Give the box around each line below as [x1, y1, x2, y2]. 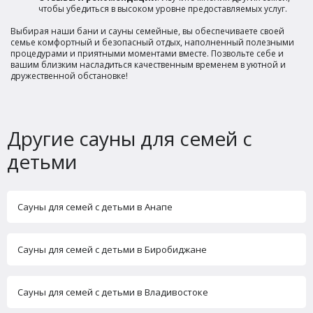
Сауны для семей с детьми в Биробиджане [17, 243, 207, 256]
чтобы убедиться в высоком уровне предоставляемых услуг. [38, 2, 287, 15]
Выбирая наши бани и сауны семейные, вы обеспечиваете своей [10, 24, 284, 37]
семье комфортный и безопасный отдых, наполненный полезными [10, 36, 294, 48]
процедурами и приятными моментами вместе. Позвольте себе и [10, 47, 284, 59]
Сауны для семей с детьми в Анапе [17, 201, 173, 213]
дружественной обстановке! [10, 69, 128, 82]
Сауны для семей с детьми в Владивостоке [17, 286, 208, 298]
